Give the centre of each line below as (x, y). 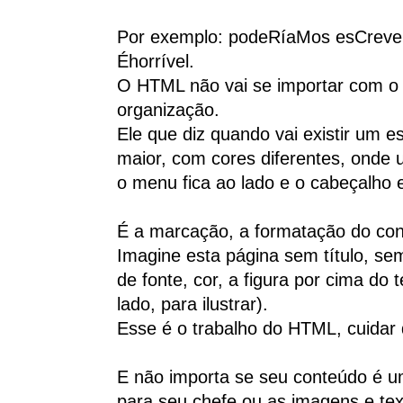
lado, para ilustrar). (193, 304)
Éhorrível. (156, 62)
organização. (168, 110)
